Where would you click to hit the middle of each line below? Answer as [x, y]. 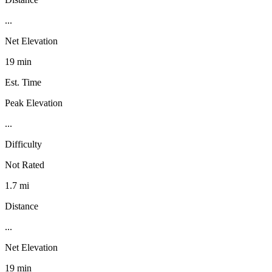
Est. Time [23, 82]
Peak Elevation [34, 103]
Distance [22, 206]
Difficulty [23, 144]
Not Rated [25, 165]
